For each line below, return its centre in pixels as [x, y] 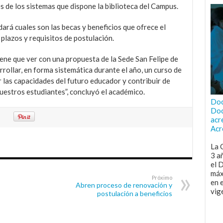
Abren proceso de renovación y [124, 185]
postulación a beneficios [134, 193]
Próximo [162, 177]
